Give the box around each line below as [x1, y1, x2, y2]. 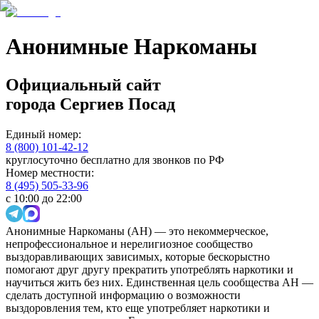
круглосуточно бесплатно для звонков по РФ [6, 153, 224, 166]
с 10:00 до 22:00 [6, 192, 82, 204]
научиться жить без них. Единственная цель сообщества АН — [6, 276, 313, 288]
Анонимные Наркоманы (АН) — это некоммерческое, [6, 224, 268, 237]
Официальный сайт [6, 75, 161, 94]
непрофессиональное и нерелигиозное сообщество [6, 237, 253, 250]
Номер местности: [6, 166, 94, 179]
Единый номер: [6, 127, 81, 140]
